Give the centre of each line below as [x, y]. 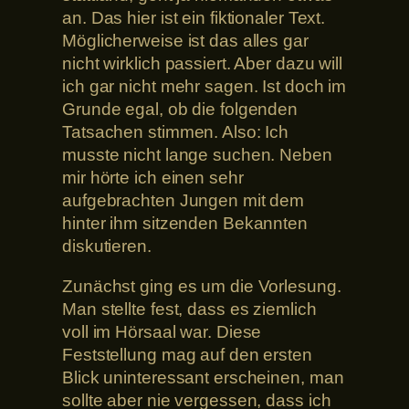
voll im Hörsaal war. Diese [162, 331]
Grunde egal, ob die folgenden [180, 110]
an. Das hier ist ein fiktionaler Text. [194, 18]
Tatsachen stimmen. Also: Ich [176, 132]
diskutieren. [107, 246]
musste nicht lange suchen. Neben [197, 155]
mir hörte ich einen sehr [153, 178]
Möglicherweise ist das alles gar [185, 41]
